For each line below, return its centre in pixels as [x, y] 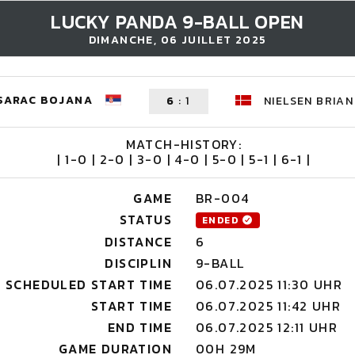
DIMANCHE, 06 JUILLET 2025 [177, 40]
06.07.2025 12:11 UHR [267, 327]
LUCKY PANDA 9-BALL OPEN [177, 22]
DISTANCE [138, 242]
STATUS [145, 219]
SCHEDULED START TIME [89, 284]
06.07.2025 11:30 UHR [269, 284]
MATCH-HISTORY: [184, 144]
